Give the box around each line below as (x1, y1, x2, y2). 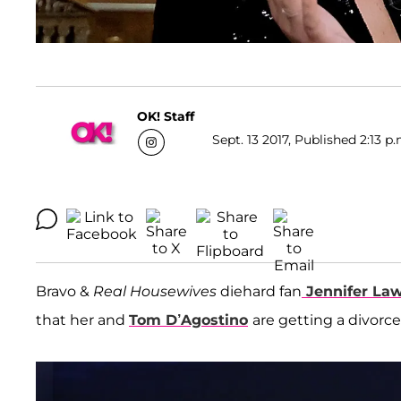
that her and (36, 311, 129, 329)
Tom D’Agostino (129, 311, 248, 329)
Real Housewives (93, 283, 217, 301)
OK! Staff (137, 107, 194, 124)
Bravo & (36, 283, 93, 301)
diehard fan (217, 283, 302, 301)
